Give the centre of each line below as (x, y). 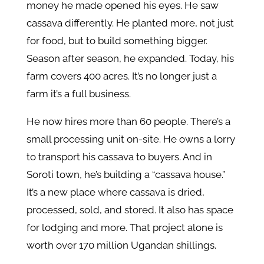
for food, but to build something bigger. (117, 41)
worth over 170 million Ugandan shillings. (121, 245)
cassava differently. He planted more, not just (130, 23)
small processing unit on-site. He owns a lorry (131, 139)
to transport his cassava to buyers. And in (119, 157)
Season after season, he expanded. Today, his (130, 59)
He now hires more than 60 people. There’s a (128, 122)
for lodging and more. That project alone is (124, 228)
